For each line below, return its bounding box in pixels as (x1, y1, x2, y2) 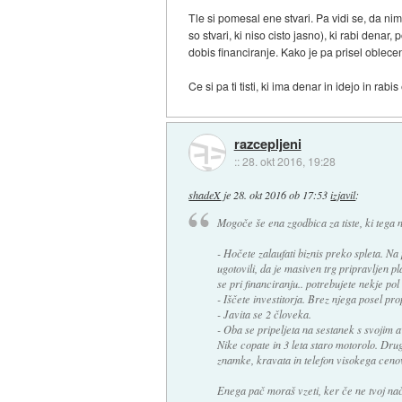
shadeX (188, 188, 222, 203)
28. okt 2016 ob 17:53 (233, 188, 328, 203)
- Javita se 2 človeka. (216, 306, 311, 321)
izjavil (330, 188, 356, 203)
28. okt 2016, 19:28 (241, 153, 336, 169)
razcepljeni (233, 133, 301, 153)
